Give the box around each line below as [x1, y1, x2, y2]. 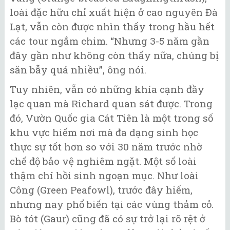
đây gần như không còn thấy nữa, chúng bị [10, 48, 219, 62]
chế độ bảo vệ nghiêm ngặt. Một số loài [10, 155, 197, 168]
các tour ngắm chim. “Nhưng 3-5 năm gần [10, 34, 209, 47]
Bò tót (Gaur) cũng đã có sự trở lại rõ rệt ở [10, 212, 205, 225]
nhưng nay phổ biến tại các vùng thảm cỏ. [10, 198, 214, 211]
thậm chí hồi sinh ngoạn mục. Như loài [10, 169, 199, 182]
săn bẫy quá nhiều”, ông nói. [10, 63, 146, 76]
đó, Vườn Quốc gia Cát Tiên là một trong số [10, 111, 213, 125]
